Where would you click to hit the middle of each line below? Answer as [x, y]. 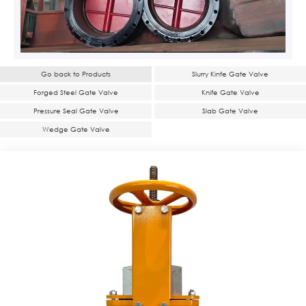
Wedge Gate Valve [76, 130]
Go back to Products [76, 74]
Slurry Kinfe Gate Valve [230, 74]
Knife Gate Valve [230, 93]
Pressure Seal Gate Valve [76, 111]
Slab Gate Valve [230, 111]
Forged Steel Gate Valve [76, 93]
